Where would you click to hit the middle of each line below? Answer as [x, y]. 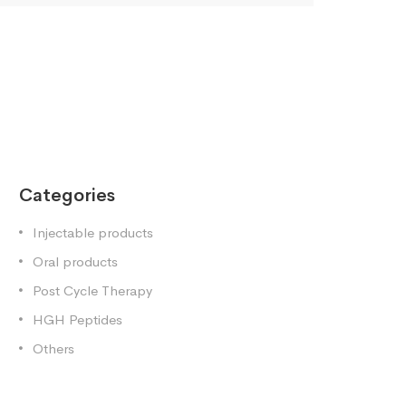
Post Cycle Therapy [92, 290]
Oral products [75, 261]
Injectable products [93, 232]
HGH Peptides [77, 319]
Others [53, 348]
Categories [67, 195]
